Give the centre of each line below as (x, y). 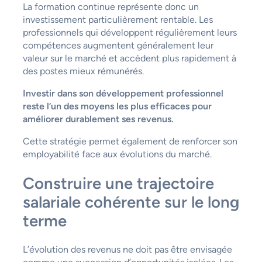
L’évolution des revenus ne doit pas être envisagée (127, 250)
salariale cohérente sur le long (131, 202)
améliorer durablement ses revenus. (98, 119)
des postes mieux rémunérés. (83, 71)
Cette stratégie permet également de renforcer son (130, 141)
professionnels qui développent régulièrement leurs (130, 32)
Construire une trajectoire (118, 183)
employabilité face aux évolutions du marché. (117, 154)
